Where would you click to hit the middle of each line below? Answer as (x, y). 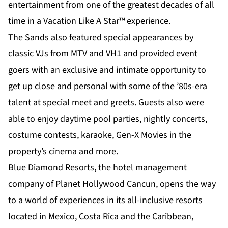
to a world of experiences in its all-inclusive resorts (105, 201)
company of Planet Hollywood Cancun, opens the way (112, 184)
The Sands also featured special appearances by (101, 38)
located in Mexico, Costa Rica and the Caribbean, (101, 217)
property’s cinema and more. (63, 152)
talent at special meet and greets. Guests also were (106, 103)
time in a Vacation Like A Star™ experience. (89, 21)
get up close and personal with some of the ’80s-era (108, 87)
